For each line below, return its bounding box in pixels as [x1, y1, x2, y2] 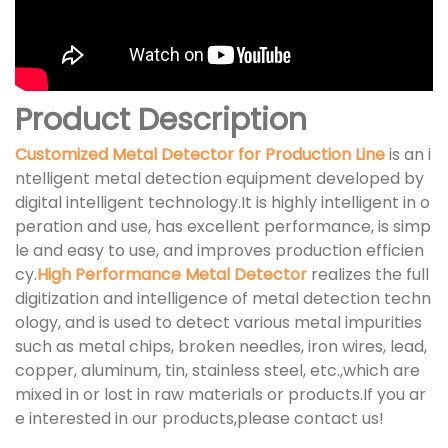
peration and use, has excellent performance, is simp [15, 215, 431, 239]
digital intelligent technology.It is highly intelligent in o [15, 191, 430, 215]
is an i [385, 143, 431, 167]
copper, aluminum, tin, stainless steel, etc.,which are [15, 359, 420, 383]
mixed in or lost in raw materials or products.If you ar [15, 383, 426, 407]
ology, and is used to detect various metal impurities [15, 311, 422, 335]
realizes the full [307, 263, 429, 287]
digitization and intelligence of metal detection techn [15, 287, 431, 311]
